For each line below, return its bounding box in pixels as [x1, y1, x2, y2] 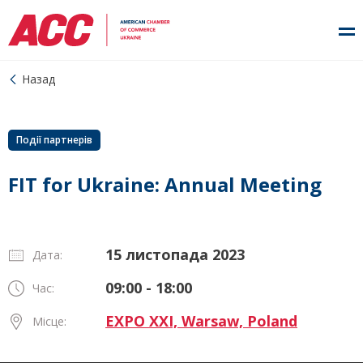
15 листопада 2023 [105, 245, 245, 264]
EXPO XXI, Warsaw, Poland [105, 311, 297, 331]
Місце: [32, 314, 66, 329]
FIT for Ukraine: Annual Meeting [8, 171, 322, 198]
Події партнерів [16, 133, 92, 147]
